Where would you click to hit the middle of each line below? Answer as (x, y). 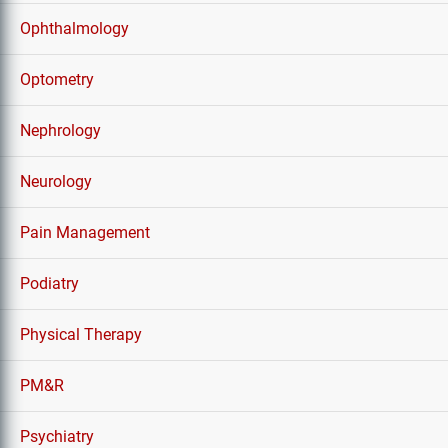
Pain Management (85, 232)
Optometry (57, 79)
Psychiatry (57, 436)
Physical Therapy (81, 334)
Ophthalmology (74, 28)
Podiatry (49, 283)
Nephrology (60, 130)
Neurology (56, 181)
